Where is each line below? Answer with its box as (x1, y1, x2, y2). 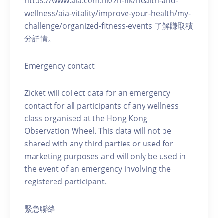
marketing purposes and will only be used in (24, 150, 186, 162)
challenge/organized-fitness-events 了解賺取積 (24, 20, 193, 31)
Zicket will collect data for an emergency (24, 87, 170, 98)
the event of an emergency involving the (24, 163, 171, 174)
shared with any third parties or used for (24, 138, 173, 149)
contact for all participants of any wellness (24, 100, 179, 111)
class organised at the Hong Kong (24, 112, 147, 124)
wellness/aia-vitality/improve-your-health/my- (24, 7, 191, 18)
